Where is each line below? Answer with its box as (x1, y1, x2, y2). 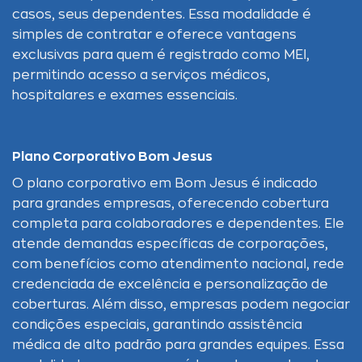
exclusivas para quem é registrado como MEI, (12, 48, 309, 62)
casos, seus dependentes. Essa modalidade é (12, 8, 311, 22)
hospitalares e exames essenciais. (12, 89, 238, 103)
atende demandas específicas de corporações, (12, 237, 328, 250)
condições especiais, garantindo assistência (12, 318, 302, 331)
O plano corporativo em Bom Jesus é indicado (12, 176, 318, 190)
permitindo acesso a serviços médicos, (12, 69, 270, 82)
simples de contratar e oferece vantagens (12, 28, 297, 42)
